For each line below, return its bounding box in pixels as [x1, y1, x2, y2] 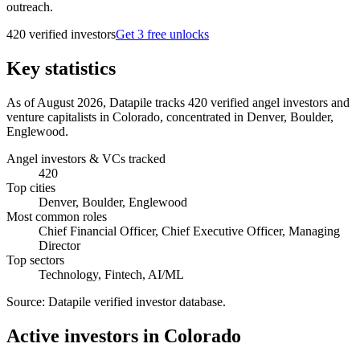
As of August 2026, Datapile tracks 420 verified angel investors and [6, 95, 350, 109]
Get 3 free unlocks [116, 27, 209, 41]
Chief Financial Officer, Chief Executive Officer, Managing [39, 223, 340, 238]
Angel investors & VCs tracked [6, 151, 166, 166]
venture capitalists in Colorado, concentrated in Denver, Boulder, [6, 109, 333, 124]
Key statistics [6, 57, 116, 79]
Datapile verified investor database [48, 294, 223, 309]
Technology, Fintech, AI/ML [39, 267, 184, 281]
